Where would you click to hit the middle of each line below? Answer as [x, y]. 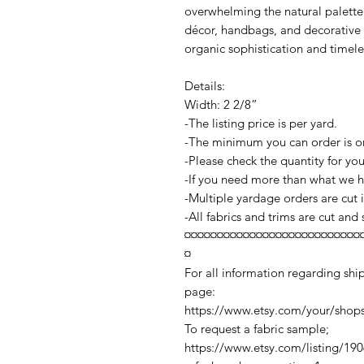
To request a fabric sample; [257, 329]
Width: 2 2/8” [221, 105]
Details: [205, 86]
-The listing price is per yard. [261, 123]
